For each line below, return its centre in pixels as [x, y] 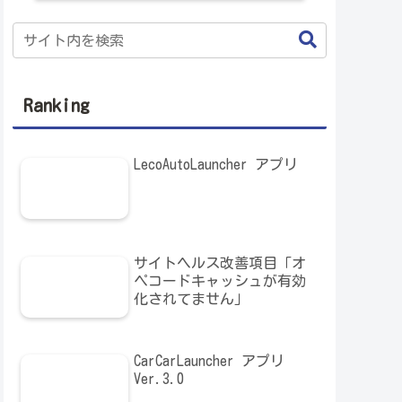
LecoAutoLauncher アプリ [216, 165]
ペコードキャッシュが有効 [220, 280]
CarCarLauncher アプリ [210, 360]
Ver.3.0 [159, 378]
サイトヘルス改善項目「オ [220, 262]
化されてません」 [192, 298]
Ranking [56, 105]
